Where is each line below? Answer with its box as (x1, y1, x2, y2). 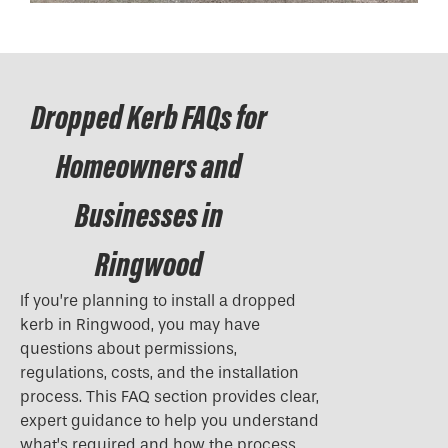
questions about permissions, (20, 339, 237, 359)
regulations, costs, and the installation (20, 363, 299, 383)
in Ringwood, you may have (54, 315, 260, 335)
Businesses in (74, 194, 223, 237)
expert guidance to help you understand (20, 411, 319, 431)
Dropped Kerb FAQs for (30, 96, 267, 139)
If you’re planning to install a (20, 291, 232, 311)
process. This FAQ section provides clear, (20, 387, 319, 407)
